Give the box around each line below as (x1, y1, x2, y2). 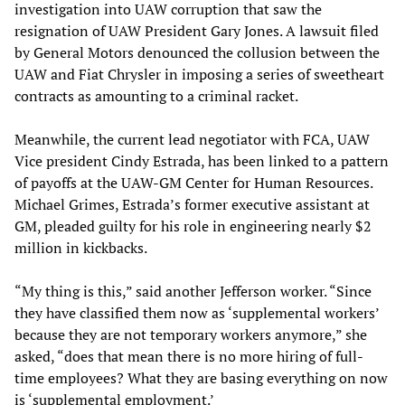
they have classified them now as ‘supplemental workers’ (14, 302, 379, 323)
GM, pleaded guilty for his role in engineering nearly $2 (14, 215, 372, 236)
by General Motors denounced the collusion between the (14, 42, 380, 62)
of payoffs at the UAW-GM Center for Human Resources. (14, 172, 372, 193)
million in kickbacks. (14, 237, 147, 258)
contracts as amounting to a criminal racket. (14, 85, 298, 106)
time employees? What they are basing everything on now (14, 367, 388, 388)
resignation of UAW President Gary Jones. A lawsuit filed (14, 20, 379, 41)
